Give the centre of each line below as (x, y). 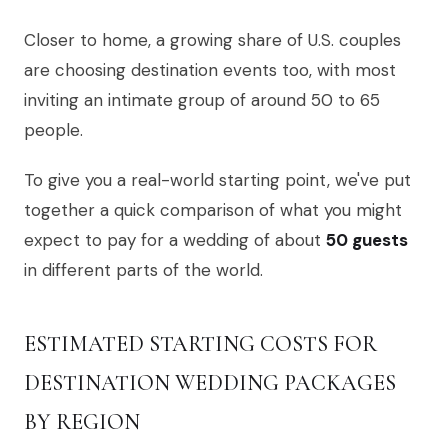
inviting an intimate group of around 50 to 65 (202, 99)
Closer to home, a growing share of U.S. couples (212, 39)
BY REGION (82, 421)
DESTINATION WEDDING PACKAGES (210, 382)
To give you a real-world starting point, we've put (217, 179)
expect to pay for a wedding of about (175, 239)
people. (53, 129)
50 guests (367, 239)
